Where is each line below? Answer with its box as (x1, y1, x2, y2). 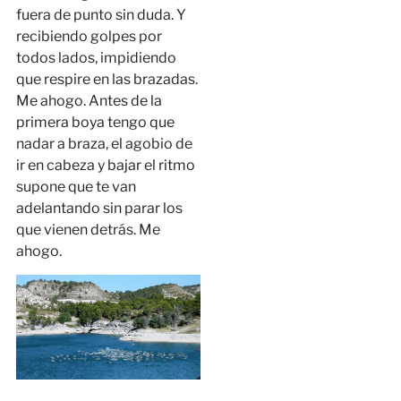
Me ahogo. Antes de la (15, 91, 162, 109)
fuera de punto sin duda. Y (15, 5, 186, 23)
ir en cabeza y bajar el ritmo (15, 156, 195, 174)
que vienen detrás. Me (15, 220, 160, 238)
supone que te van (15, 177, 136, 195)
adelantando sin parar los (15, 199, 183, 217)
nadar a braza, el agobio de (15, 134, 192, 152)
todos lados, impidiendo (15, 48, 176, 66)
